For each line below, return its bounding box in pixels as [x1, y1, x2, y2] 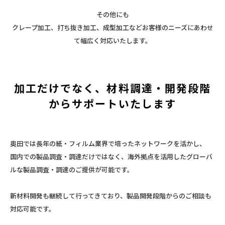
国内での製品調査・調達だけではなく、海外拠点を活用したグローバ [10, 151, 212, 161]
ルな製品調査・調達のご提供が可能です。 [10, 164, 134, 174]
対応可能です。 [10, 203, 55, 213]
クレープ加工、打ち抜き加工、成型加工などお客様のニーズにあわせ [12, 22, 213, 32]
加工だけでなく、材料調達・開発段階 [14, 80, 211, 96]
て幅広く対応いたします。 [73, 35, 152, 45]
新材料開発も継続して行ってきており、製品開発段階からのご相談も [10, 190, 211, 200]
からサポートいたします [48, 96, 177, 111]
